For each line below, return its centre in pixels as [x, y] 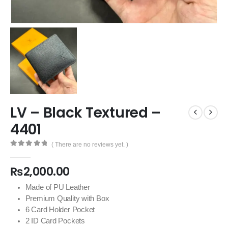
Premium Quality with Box [67, 199]
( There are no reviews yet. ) [90, 144]
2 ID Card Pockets [55, 221]
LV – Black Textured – [86, 112]
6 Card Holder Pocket [60, 210]
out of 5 [27, 152]
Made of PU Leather [58, 188]
